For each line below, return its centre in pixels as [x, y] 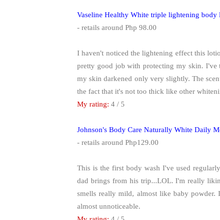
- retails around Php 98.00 [117, 27]
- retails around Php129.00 [118, 142]
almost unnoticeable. [109, 206]
